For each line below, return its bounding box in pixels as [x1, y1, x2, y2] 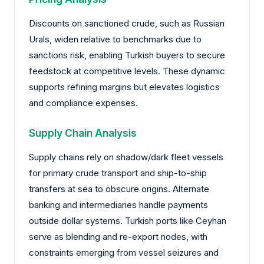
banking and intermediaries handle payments [29, 199, 208, 210]
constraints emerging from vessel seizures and [29, 246, 219, 258]
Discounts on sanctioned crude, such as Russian [29, 17, 225, 29]
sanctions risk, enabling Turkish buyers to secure [29, 49, 225, 61]
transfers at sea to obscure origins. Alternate [29, 183, 209, 194]
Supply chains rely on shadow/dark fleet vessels [29, 151, 223, 163]
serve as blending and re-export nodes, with [29, 230, 207, 242]
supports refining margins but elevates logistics [29, 81, 220, 93]
